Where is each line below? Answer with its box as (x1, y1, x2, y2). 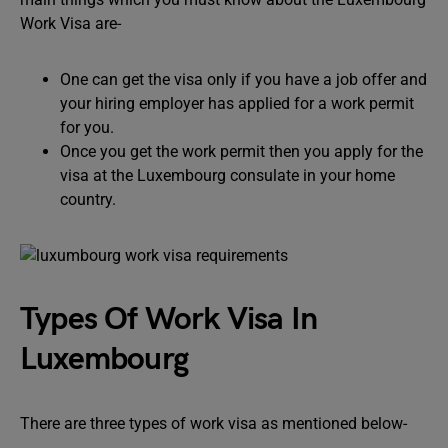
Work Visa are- (20, 14, 121, 33)
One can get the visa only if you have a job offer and (60, 70, 427, 89)
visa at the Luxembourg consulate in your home (60, 166, 395, 185)
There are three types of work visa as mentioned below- (20, 414, 407, 433)
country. (60, 190, 116, 209)
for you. (60, 118, 114, 137)
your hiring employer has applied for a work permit (60, 94, 414, 113)
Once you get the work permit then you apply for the (60, 142, 423, 161)
